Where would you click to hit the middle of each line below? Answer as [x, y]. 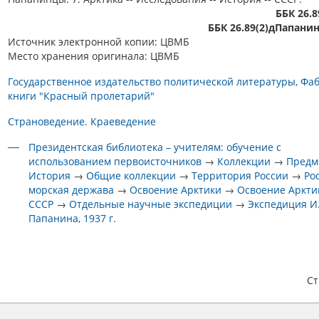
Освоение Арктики [176, 190]
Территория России [240, 176]
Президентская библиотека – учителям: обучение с [155, 147]
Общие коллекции [131, 176]
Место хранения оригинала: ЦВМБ [94, 56]
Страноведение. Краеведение [82, 121]
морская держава [72, 190]
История [50, 176]
